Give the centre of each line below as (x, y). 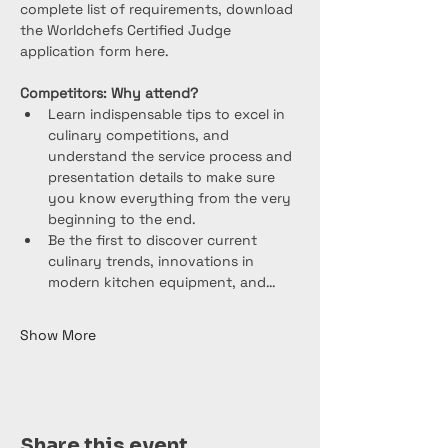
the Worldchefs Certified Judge (127, 30)
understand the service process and (172, 156)
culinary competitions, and (140, 135)
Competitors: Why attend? (109, 93)
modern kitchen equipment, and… (162, 282)
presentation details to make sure (163, 177)
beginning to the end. (122, 219)
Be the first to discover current (154, 240)
